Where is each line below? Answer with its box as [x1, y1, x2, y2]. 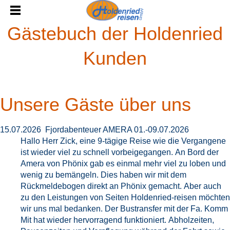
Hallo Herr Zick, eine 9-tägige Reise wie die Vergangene [21, 137, 226, 145]
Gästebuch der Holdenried [7, 23, 223, 44]
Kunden [83, 48, 147, 69]
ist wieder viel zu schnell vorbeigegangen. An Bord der [21, 148, 219, 157]
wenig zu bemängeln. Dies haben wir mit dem [21, 170, 186, 179]
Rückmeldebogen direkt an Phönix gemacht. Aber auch [21, 182, 221, 190]
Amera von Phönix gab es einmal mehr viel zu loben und [21, 159, 226, 168]
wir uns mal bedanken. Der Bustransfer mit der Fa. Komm [21, 204, 228, 213]
